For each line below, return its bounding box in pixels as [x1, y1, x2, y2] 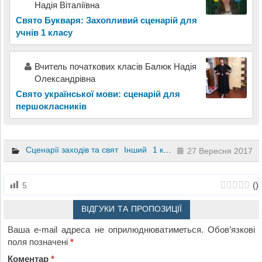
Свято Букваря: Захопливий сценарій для [15, 15, 197, 25]
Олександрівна [34, 73, 95, 84]
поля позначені [8, 237, 71, 247]
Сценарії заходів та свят [25, 145, 118, 155]
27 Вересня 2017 [187, 146, 253, 156]
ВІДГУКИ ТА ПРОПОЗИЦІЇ [81, 204, 182, 215]
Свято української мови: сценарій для [15, 88, 180, 99]
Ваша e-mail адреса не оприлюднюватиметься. [8, 225, 204, 235]
